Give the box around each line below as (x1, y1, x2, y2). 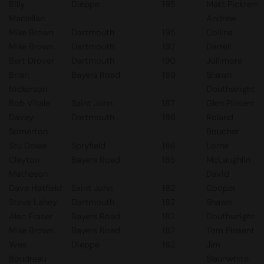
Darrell (206, 41, 231, 52)
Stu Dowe (9, 140, 47, 151)
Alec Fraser (9, 210, 52, 222)
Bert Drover (9, 55, 54, 67)
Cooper (206, 182, 236, 194)
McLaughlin (206, 154, 250, 166)
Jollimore (206, 55, 242, 67)
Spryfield (71, 140, 105, 151)
